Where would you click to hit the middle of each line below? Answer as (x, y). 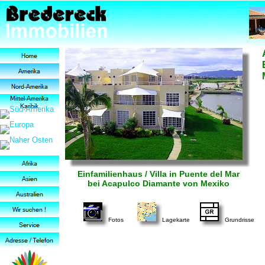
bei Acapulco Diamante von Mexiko (158, 183)
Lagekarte (176, 220)
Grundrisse (240, 220)
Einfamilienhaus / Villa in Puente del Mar (158, 174)
